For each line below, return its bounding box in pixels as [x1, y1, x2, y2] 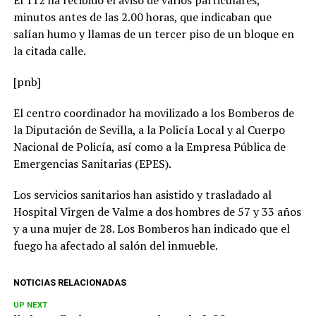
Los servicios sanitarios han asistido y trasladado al [13, 187, 272, 202]
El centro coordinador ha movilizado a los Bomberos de [13, 105, 294, 121]
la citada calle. [13, 43, 86, 59]
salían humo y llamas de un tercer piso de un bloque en [13, 26, 294, 42]
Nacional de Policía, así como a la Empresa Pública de [13, 139, 286, 154]
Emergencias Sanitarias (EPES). [13, 156, 171, 171]
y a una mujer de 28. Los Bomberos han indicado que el [13, 221, 290, 236]
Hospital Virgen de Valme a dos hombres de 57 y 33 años [13, 204, 301, 219]
